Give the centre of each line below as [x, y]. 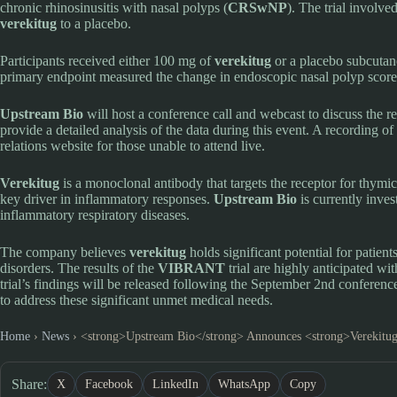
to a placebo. [94, 23]
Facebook [109, 384]
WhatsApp [244, 384]
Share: [29, 384]
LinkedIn [175, 384]
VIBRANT [191, 268]
